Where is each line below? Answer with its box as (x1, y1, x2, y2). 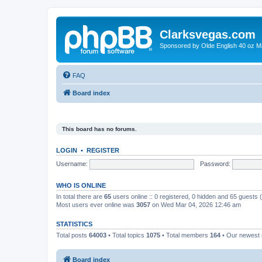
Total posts (56, 232, 89, 239)
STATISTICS (56, 220, 92, 227)
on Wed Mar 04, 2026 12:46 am (150, 201, 241, 208)
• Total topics (106, 232, 146, 239)
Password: (199, 160, 230, 167)
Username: (56, 160, 88, 167)
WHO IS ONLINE (56, 182, 106, 189)
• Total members (160, 232, 210, 239)
